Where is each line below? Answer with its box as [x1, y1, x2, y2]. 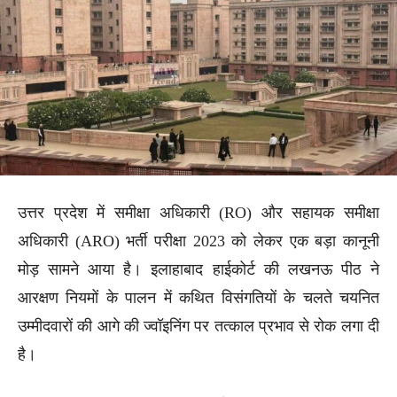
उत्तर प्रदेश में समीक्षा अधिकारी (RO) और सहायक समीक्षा [18, 203, 379, 222]
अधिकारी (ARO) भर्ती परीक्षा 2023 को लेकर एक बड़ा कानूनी [18, 231, 379, 250]
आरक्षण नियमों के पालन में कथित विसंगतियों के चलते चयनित [18, 288, 379, 307]
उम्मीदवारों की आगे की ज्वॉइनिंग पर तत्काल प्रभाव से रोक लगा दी [18, 316, 379, 335]
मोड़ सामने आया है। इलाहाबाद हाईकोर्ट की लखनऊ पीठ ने [18, 260, 379, 278]
